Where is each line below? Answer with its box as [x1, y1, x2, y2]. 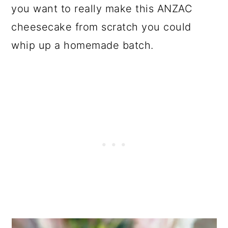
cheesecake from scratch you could [11, 20, 191, 33]
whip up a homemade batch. [11, 39, 154, 51]
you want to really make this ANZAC [11, 2, 193, 15]
